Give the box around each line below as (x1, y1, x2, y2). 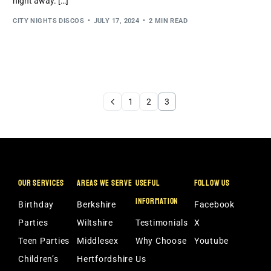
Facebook (194, 199, 235, 209)
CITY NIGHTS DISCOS (13, 16, 85, 25)
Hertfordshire (77, 253, 133, 264)
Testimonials (135, 217, 188, 227)
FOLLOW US (194, 177, 230, 188)
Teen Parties (18, 235, 70, 246)
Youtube (194, 235, 229, 246)
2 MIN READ (148, 16, 188, 25)
